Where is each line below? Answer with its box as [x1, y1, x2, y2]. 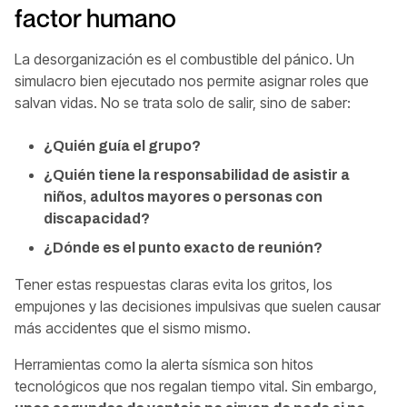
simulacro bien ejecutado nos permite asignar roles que [15, 71, 369, 90]
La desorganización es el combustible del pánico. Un [15, 49, 354, 68]
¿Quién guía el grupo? [44, 137, 201, 154]
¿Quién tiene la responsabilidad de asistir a [44, 166, 350, 183]
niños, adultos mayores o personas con [44, 188, 323, 204]
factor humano [15, 2, 176, 33]
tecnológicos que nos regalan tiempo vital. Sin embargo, [15, 376, 377, 395]
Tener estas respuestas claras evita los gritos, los [15, 274, 333, 293]
